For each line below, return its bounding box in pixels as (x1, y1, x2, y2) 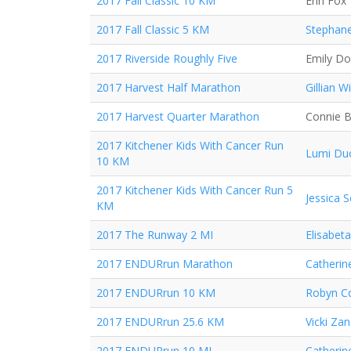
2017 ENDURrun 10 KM (96, 285, 215, 300)
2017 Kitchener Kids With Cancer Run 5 (96, 183, 293, 197)
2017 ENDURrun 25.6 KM (96, 314, 224, 329)
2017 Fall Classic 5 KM (96, 22, 209, 37)
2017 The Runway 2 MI (96, 227, 213, 242)
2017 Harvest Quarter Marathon (96, 109, 259, 124)
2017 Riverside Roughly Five (96, 51, 237, 66)
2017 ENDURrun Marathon (96, 256, 233, 271)
